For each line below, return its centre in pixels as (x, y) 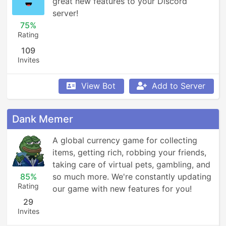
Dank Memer (43, 119)
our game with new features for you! (122, 189)
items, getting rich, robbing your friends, (129, 152)
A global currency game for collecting (125, 140)
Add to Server (179, 86)
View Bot (98, 86)
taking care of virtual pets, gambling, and (131, 164)
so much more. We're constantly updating (132, 177)
